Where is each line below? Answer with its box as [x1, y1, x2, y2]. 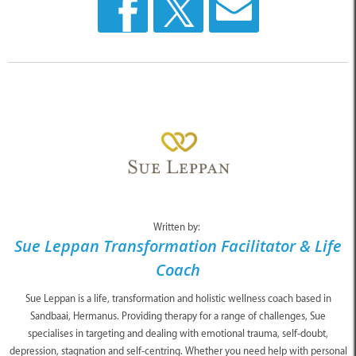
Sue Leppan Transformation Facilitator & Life [14, 234, 342, 257]
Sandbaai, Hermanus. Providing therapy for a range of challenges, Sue [30, 309, 326, 322]
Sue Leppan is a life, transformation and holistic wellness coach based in [25, 292, 331, 304]
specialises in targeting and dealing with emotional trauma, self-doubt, [28, 327, 328, 339]
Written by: [153, 220, 203, 233]
